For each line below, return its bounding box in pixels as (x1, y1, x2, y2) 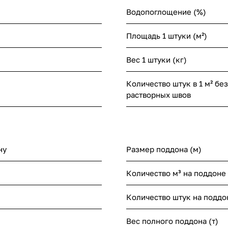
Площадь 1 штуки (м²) (126, 31, 207, 41)
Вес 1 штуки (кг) (126, 55, 187, 65)
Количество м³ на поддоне (126, 168, 226, 178)
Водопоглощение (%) (126, 7, 206, 17)
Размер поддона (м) (126, 145, 202, 154)
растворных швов (126, 90, 191, 100)
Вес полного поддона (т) (126, 216, 218, 226)
